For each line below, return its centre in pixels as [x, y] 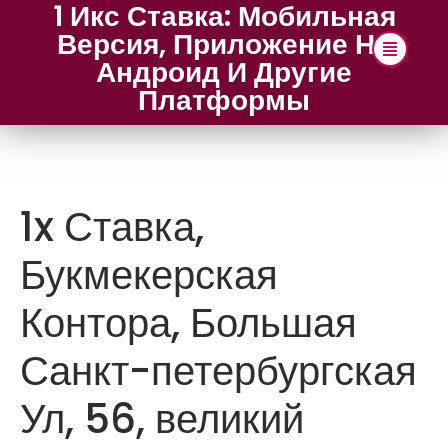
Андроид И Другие [224, 72]
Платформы [224, 100]
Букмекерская [149, 275]
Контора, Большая [188, 323]
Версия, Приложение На [224, 44]
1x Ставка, [112, 227]
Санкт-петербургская [218, 371]
